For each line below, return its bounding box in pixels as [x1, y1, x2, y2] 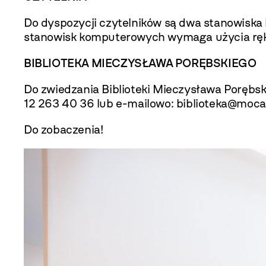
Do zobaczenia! [24, 122, 103, 137]
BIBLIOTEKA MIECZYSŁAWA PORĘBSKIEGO [24, 56, 256, 70]
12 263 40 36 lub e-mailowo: [24, 96, 176, 110]
